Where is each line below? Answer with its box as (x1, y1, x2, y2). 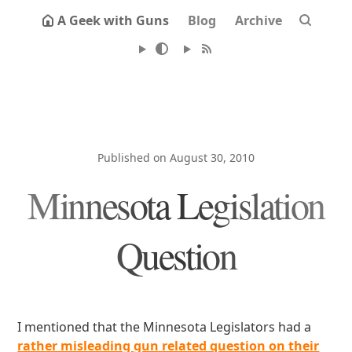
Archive (235, 12, 282, 29)
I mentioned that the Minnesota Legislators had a (17, 318, 312, 335)
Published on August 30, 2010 (97, 150, 255, 165)
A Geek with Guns (57, 12, 169, 29)
